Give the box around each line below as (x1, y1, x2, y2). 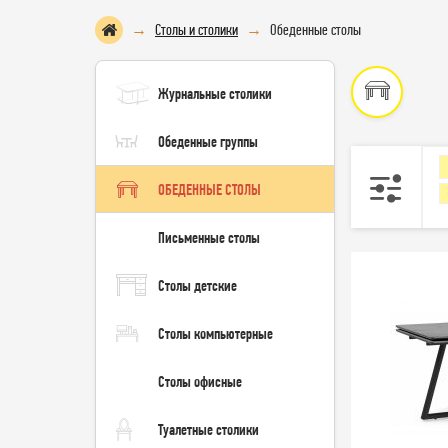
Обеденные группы (158, 132, 258, 151)
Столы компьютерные (158, 324, 273, 343)
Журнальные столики (158, 84, 272, 103)
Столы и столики (155, 20, 238, 39)
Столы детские (158, 276, 237, 295)
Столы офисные (158, 372, 242, 391)
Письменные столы (158, 228, 260, 247)
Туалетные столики (158, 420, 259, 439)
